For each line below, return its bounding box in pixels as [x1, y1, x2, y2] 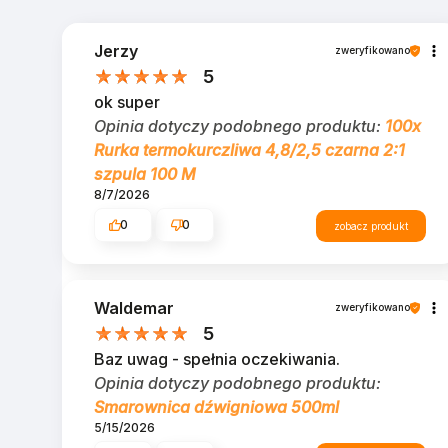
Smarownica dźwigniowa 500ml [94, 396, 339, 417]
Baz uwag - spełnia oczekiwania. [94, 348, 340, 369]
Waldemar [94, 297, 174, 318]
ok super [94, 91, 160, 112]
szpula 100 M [94, 163, 196, 184]
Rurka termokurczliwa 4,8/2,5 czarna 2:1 [94, 139, 405, 160]
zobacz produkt [334, 219, 408, 232]
